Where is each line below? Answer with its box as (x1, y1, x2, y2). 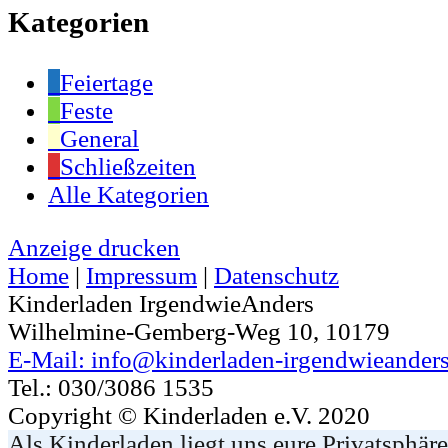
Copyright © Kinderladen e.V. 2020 (8, 401, 370, 429)
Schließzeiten (60, 152, 196, 180)
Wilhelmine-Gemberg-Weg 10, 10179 (8, 317, 390, 345)
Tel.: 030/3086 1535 (8, 373, 214, 401)
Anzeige (8, 233, 92, 261)
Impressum (86, 261, 197, 289)
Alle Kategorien (48, 180, 209, 208)
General (60, 124, 139, 152)
